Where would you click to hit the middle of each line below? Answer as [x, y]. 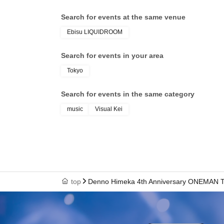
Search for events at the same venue [123, 17]
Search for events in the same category [128, 94]
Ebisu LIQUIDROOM [95, 32]
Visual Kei [109, 109]
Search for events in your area [112, 55]
